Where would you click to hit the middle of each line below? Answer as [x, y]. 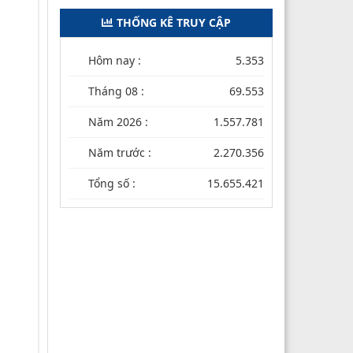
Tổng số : [112, 183]
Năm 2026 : [118, 121]
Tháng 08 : [116, 91]
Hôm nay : [115, 60]
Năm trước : [120, 152]
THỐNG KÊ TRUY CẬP [174, 22]
